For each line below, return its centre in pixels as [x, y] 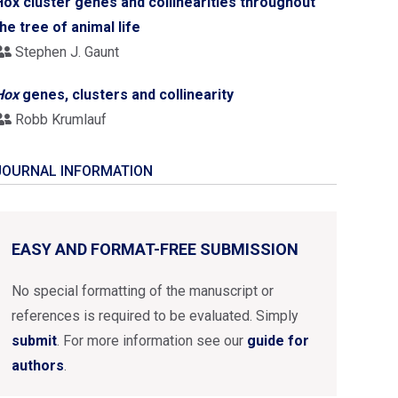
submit [34, 341]
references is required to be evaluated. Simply [155, 316]
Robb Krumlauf [59, 119]
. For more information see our [152, 341]
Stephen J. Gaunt [65, 52]
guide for [278, 341]
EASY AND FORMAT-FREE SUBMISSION [155, 249]
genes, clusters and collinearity [126, 95]
